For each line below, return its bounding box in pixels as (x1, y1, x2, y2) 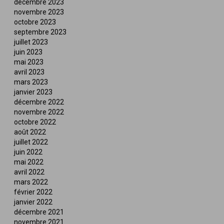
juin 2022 (14, 148, 43, 156)
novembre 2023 (14, 8, 64, 16)
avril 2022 (14, 168, 45, 176)
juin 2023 (14, 48, 43, 56)
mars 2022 (14, 178, 48, 186)
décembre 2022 (14, 98, 64, 106)
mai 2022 (14, 158, 44, 166)
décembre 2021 (14, 208, 64, 216)
